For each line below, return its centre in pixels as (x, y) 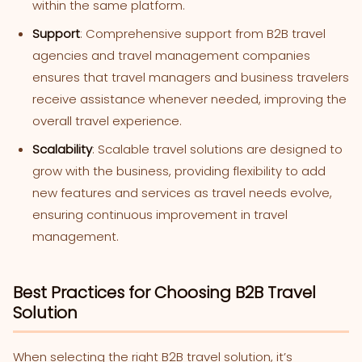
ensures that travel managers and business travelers (191, 77)
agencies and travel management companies (171, 55)
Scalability (62, 149)
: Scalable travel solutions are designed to (217, 149)
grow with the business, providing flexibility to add (179, 170)
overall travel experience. (107, 120)
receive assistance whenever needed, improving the (189, 99)
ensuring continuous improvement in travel (160, 214)
